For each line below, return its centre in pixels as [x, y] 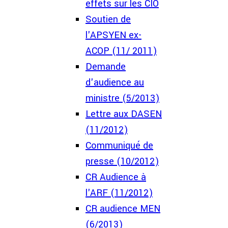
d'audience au [115, 82]
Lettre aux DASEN [124, 114]
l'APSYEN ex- [113, 35]
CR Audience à [116, 177]
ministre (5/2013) [122, 98]
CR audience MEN [123, 209]
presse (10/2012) [122, 161]
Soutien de [108, 19]
